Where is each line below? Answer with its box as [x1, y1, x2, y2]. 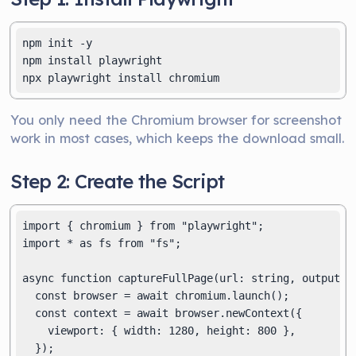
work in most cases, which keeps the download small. [10, 130, 345, 146]
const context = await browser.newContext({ [22, 307, 303, 319]
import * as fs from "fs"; [22, 237, 182, 250]
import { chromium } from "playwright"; [22, 219, 265, 232]
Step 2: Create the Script [10, 169, 225, 193]
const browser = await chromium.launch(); [22, 289, 290, 302]
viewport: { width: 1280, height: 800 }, [22, 324, 296, 337]
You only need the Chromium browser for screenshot [10, 111, 342, 128]
